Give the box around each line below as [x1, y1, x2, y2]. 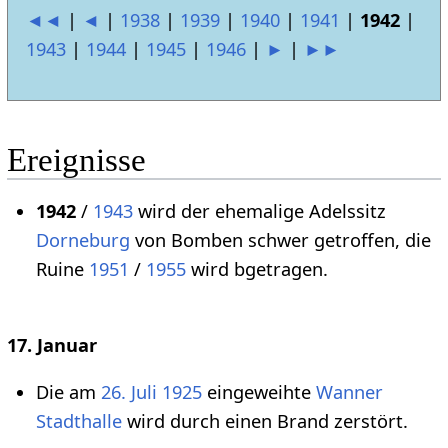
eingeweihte [202, 380, 316, 405]
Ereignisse [6, 142, 146, 179]
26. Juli [101, 380, 157, 405]
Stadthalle [36, 409, 122, 434]
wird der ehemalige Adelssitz [133, 198, 386, 223]
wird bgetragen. [186, 256, 328, 281]
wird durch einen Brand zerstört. [122, 409, 408, 434]
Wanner [316, 380, 383, 405]
